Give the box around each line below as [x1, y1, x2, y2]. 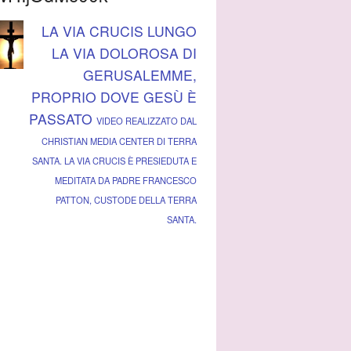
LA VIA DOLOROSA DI [51, 43, 197, 63]
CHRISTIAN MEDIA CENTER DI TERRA [41, 135, 197, 148]
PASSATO [28, 109, 96, 129]
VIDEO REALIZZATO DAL [96, 114, 197, 128]
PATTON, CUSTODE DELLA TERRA [55, 194, 197, 207]
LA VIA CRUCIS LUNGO [41, 21, 197, 42]
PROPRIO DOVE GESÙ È [31, 87, 197, 107]
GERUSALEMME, [82, 65, 197, 85]
